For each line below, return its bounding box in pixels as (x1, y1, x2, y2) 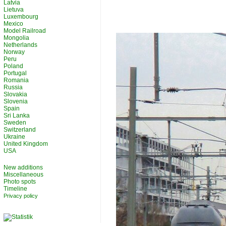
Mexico (4, 20, 23, 27)
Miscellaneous (4, 171, 43, 178)
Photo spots (4, 178, 36, 185)
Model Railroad (4, 27, 46, 34)
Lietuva (4, 6, 24, 13)
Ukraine (4, 133, 25, 140)
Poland (4, 63, 23, 70)
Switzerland (4, 126, 36, 133)
